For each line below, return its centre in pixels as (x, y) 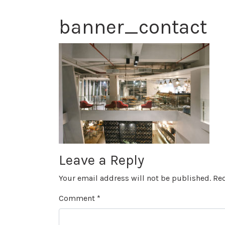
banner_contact (133, 27)
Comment (78, 198)
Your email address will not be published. (135, 178)
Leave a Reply (101, 160)
